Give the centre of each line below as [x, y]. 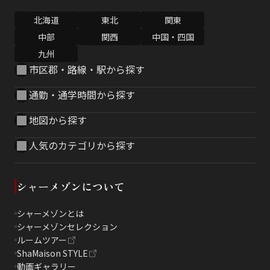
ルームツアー [42, 240]
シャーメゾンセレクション [67, 227]
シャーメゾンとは [50, 214]
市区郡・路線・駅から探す [87, 70]
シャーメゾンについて [71, 187]
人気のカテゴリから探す [82, 146]
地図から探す [58, 120]
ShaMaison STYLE [52, 253]
